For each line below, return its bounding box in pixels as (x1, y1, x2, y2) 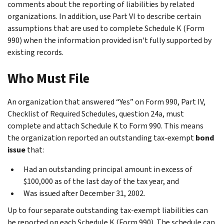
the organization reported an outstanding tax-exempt (7, 132, 195, 143)
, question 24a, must (115, 108, 184, 119)
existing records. (7, 46, 63, 57)
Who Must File (7, 69, 89, 87)
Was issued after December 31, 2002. (23, 187, 145, 198)
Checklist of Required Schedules (7, 108, 115, 119)
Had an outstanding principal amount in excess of (23, 163, 192, 174)
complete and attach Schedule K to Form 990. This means (7, 120, 203, 131)
